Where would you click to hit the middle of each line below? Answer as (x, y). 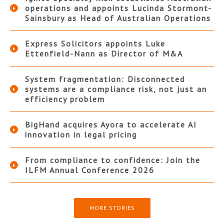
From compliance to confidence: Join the (113, 160)
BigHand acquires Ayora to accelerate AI (111, 125)
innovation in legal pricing (81, 135)
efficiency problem (65, 99)
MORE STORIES (112, 208)
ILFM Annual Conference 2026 (90, 170)
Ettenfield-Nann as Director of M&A (104, 54)
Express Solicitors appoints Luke (95, 44)
